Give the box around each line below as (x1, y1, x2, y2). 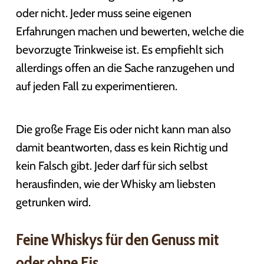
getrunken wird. (15, 194, 91, 209)
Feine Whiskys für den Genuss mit (15, 229, 219, 249)
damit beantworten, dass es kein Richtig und (15, 140, 228, 154)
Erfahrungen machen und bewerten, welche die (15, 24, 244, 38)
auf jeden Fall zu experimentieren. (15, 78, 177, 93)
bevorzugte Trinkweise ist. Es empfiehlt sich (15, 42, 224, 57)
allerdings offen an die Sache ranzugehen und (15, 60, 235, 75)
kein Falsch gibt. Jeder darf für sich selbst (15, 158, 208, 173)
